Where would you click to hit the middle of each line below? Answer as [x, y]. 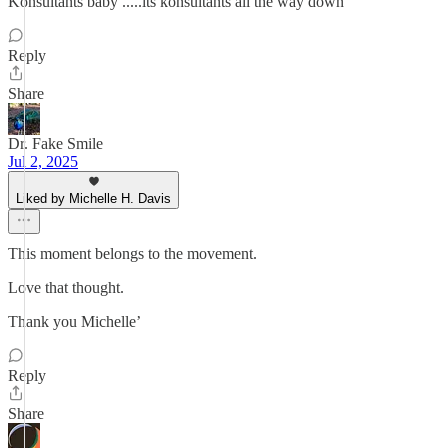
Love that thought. [66, 287]
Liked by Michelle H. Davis [93, 198]
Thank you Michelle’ [74, 321]
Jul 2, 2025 [43, 161]
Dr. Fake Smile [55, 143]
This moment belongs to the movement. [132, 253]
